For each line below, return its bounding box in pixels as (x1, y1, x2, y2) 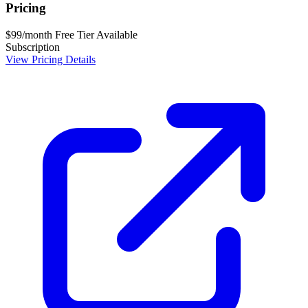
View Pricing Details (5, 53, 96, 65)
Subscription (5, 41, 60, 53)
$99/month (5, 28, 52, 41)
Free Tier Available (52, 28, 137, 41)
